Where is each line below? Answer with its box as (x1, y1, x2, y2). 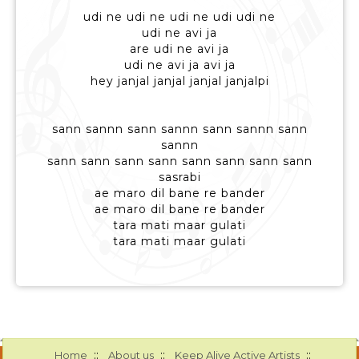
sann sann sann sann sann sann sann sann (46, 154, 313, 169)
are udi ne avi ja (130, 42, 229, 57)
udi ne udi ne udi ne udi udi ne (83, 10, 276, 25)
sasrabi (158, 170, 201, 185)
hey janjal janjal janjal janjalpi (90, 74, 269, 89)
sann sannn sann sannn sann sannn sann (51, 122, 308, 137)
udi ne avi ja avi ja (123, 58, 236, 73)
